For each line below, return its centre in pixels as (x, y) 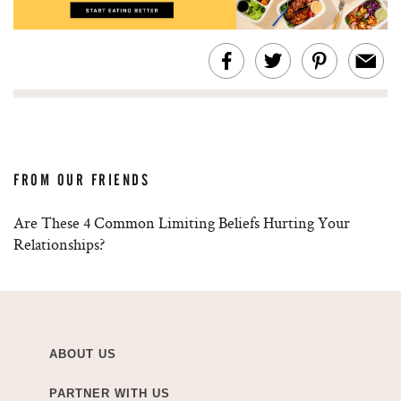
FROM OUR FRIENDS (82, 180)
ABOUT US (83, 354)
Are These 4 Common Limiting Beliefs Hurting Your (182, 223)
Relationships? (59, 244)
